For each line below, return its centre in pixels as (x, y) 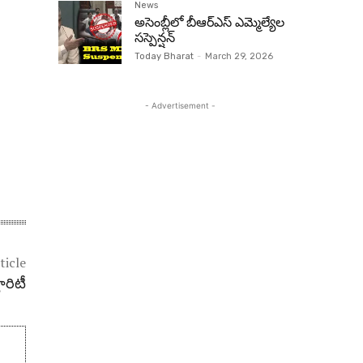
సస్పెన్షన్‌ (155, 38)
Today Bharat (164, 56)
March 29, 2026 (239, 56)
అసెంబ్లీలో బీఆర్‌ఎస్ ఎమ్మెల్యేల (209, 22)
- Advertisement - (180, 105)
